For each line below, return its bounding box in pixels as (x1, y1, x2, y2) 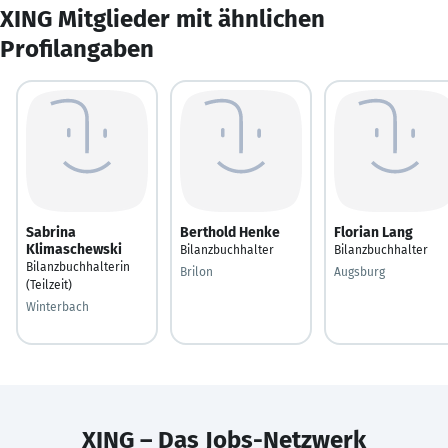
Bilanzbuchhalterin (26, 259, 130, 274)
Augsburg (334, 264, 385, 279)
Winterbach (26, 299, 89, 314)
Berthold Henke (180, 223, 280, 241)
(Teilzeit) (26, 277, 72, 292)
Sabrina (26, 223, 76, 241)
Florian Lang (334, 223, 413, 241)
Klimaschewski (26, 240, 122, 258)
